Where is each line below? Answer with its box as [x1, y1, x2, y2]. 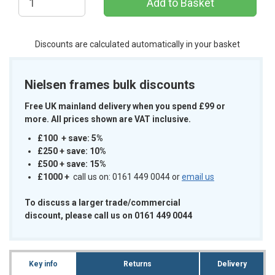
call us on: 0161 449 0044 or [69, 171, 182, 182]
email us [182, 171, 214, 182]
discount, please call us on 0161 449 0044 [25, 210, 192, 220]
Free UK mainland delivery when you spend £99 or [25, 101, 225, 111]
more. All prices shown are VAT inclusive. [25, 114, 191, 124]
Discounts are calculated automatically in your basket [35, 39, 240, 49]
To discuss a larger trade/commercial [25, 197, 180, 207]
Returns [123, 259, 152, 268]
